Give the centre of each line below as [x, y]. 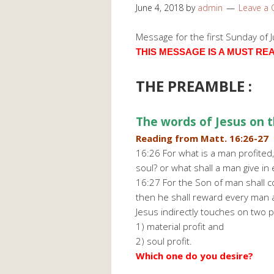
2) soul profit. [164, 241]
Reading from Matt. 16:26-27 [202, 139]
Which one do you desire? [194, 256]
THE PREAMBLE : [194, 86]
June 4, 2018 [160, 8]
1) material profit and [180, 227]
